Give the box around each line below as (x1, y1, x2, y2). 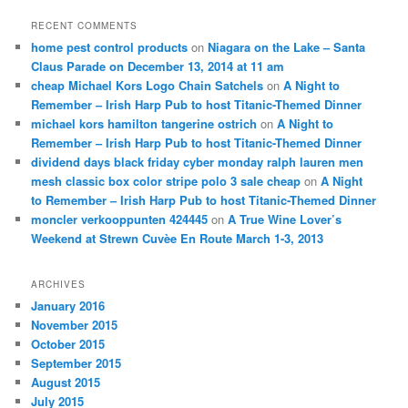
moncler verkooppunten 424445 (31, 210, 209, 229)
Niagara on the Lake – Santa (208, 38, 366, 56)
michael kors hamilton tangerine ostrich (31, 115, 258, 133)
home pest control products (31, 38, 189, 56)
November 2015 (31, 315, 118, 333)
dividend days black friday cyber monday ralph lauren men (31, 153, 364, 171)
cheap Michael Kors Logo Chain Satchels (31, 76, 264, 95)
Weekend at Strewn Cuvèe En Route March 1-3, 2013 (31, 229, 324, 248)
